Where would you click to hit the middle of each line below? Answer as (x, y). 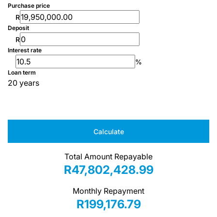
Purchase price (29, 6)
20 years (23, 83)
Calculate (108, 131)
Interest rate (25, 50)
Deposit (18, 28)
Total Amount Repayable (108, 156)
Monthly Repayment (108, 191)
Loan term (22, 72)
